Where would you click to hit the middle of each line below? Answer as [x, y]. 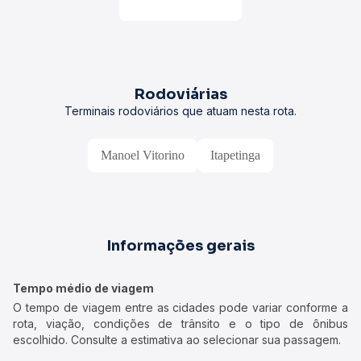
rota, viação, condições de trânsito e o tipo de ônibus [180, 324]
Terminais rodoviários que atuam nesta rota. [180, 111]
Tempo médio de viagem [83, 288]
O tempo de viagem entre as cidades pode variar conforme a [180, 307]
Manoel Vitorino [143, 155]
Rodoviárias [180, 94]
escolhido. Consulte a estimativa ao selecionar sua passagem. [177, 340]
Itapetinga [235, 155]
